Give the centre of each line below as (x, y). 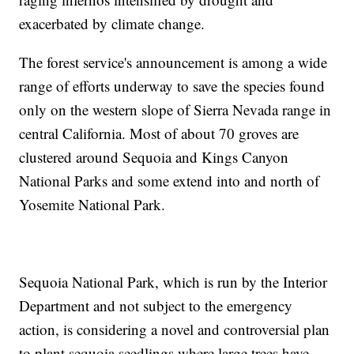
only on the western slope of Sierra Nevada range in (175, 109)
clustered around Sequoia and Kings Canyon (154, 156)
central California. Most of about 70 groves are (159, 133)
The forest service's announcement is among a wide (173, 62)
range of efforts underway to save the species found (172, 85)
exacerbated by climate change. (112, 23)
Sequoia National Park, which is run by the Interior (173, 281)
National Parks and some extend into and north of (169, 180)
